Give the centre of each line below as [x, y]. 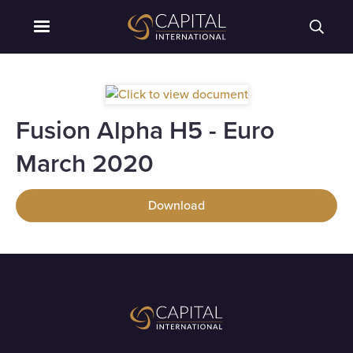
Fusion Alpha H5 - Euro [145, 130]
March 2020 [85, 163]
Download [176, 205]
